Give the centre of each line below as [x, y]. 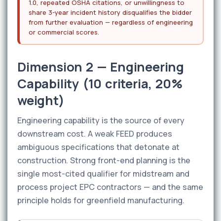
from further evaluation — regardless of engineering [111, 22]
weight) [41, 100]
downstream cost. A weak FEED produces [95, 134]
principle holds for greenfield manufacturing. [101, 200]
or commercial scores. [64, 32]
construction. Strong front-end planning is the [104, 160]
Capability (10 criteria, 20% [100, 84]
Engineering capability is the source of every [101, 120]
